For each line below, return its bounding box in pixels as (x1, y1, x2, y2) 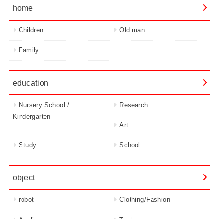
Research (119, 101, 148, 109)
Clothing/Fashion (119, 196, 171, 204)
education (12, 78, 49, 88)
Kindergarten (12, 113, 51, 121)
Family (19, 46, 39, 54)
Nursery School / (19, 101, 69, 109)
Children (19, 26, 44, 34)
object (12, 173, 35, 182)
